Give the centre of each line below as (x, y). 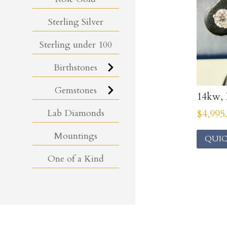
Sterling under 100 (75, 45)
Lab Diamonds (75, 113)
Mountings (75, 136)
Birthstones (76, 67)
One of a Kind (75, 159)
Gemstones (75, 90)
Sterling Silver (75, 22)
